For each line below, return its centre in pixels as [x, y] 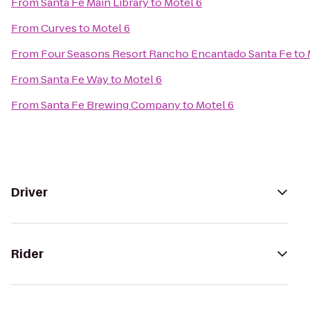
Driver [29, 192]
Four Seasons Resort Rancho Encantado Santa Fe [166, 54]
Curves [59, 28]
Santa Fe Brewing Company [111, 105]
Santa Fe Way [75, 79]
